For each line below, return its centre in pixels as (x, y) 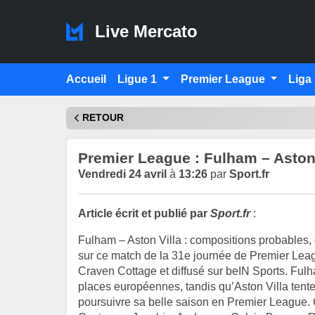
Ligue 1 (139, 79)
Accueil (86, 79)
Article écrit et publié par (144, 213)
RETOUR (103, 118)
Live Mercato (143, 32)
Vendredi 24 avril (122, 174)
